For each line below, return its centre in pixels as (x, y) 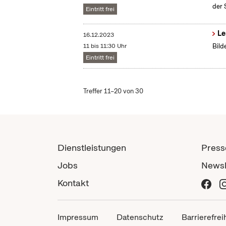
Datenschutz (140, 217)
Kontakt (73, 183)
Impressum (78, 217)
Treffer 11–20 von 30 (114, 91)
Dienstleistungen (92, 148)
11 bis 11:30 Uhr (105, 46)
